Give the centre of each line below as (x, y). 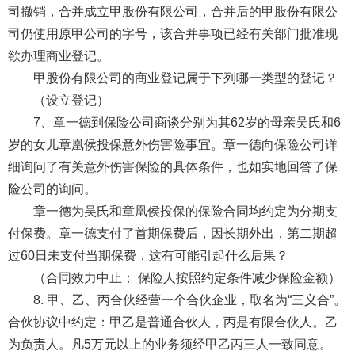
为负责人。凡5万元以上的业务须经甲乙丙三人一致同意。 (170, 344)
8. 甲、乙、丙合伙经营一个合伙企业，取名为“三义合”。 (189, 300)
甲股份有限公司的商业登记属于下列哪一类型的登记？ (185, 78)
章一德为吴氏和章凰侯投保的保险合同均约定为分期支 (185, 211)
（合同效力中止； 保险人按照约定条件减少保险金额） (187, 277)
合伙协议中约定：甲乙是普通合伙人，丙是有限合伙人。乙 (172, 322)
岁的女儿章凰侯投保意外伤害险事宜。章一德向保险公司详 (172, 144)
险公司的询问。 (53, 189)
